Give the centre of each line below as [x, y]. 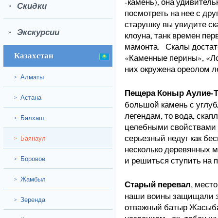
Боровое [31, 159]
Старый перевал [158, 184]
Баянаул [31, 138]
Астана [29, 97]
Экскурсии [35, 32]
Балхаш [30, 118]
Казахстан [34, 56]
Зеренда [31, 200]
